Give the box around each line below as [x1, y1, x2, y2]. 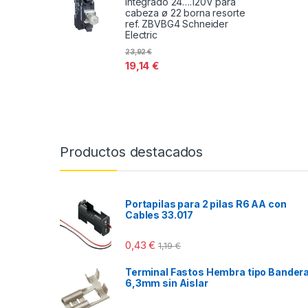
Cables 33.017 [125, 208, 194, 221]
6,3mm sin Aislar [125, 276, 208, 289]
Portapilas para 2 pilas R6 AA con [125, 197, 287, 210]
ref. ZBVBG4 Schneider [125, 18, 229, 30]
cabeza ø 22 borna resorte [125, 7, 245, 19]
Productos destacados [60, 143, 203, 160]
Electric [125, 29, 157, 41]
